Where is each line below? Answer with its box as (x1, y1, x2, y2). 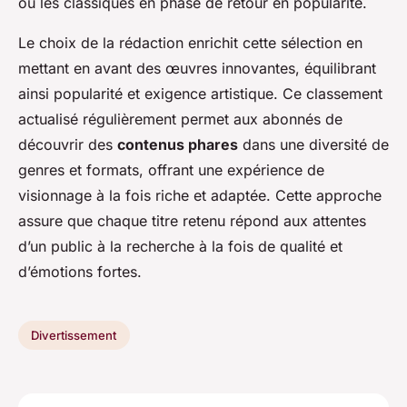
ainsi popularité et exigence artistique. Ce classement (18, 84, 382, 104)
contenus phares (117, 135, 238, 154)
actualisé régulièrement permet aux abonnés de (18, 110, 342, 129)
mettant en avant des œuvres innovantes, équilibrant (18, 59, 376, 78)
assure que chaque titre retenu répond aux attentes (18, 212, 366, 231)
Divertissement (31, 328, 117, 343)
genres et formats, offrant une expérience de (18, 161, 324, 180)
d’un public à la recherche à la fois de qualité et (18, 237, 342, 256)
